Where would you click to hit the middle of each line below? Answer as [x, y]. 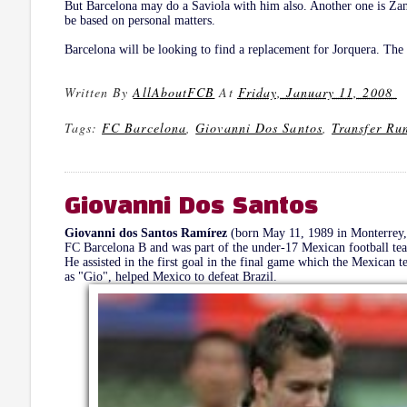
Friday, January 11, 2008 [315, 92]
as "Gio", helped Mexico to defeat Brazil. [170, 277]
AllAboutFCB [174, 92]
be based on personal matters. [139, 20]
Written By [99, 92]
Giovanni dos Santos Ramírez [145, 233]
